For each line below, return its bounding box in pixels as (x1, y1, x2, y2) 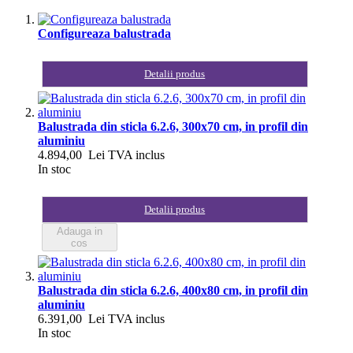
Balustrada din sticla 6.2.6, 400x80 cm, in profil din (38, 284, 308, 297)
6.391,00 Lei (38, 312, 105, 325)
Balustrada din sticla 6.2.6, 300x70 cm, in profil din (38, 120, 308, 133)
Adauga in (56, 225, 102, 237)
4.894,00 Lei (38, 148, 105, 162)
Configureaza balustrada (38, 27, 171, 40)
